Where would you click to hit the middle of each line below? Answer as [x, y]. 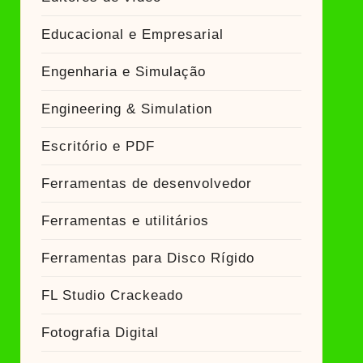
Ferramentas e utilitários [125, 221]
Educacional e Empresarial [132, 34]
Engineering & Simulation [126, 109]
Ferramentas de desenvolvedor [146, 184]
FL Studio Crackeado [112, 295]
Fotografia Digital [100, 333]
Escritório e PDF [98, 146]
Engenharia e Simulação [123, 72]
